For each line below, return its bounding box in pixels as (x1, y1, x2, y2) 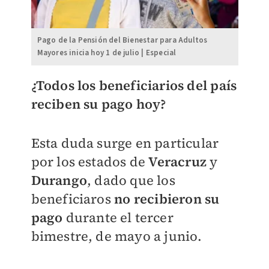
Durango (31, 171, 87, 189)
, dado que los (86, 171, 175, 189)
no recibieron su (114, 189, 220, 208)
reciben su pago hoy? (31, 94, 166, 113)
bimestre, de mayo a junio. (31, 226, 205, 245)
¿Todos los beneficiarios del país (31, 76, 237, 94)
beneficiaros (31, 189, 115, 208)
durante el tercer (65, 208, 174, 226)
